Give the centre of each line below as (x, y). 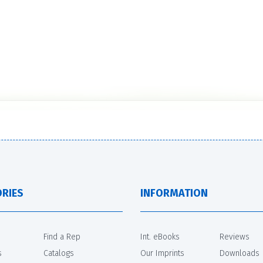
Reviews (235, 237)
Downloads (240, 254)
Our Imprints (162, 254)
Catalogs (59, 254)
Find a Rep (62, 237)
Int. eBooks (160, 237)
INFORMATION (174, 193)
